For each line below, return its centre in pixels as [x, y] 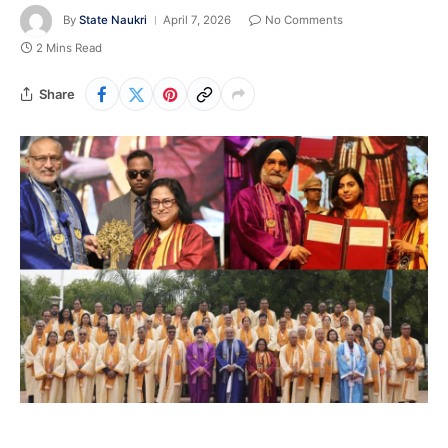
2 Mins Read [69, 48]
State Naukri [113, 20]
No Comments [304, 20]
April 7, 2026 [197, 20]
